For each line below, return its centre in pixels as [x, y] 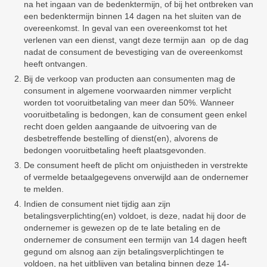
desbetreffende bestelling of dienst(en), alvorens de [121, 138]
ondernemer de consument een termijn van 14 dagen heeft [135, 240]
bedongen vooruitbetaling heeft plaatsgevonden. [115, 150]
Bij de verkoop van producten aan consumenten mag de [130, 79]
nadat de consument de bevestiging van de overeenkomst [133, 52]
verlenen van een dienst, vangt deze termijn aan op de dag [136, 40]
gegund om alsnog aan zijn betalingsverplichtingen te [124, 252]
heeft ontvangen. [56, 64]
